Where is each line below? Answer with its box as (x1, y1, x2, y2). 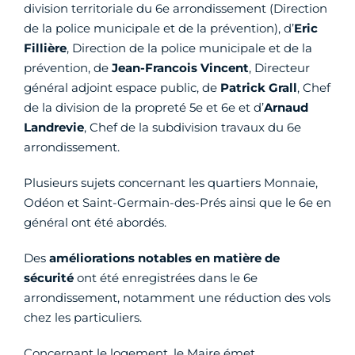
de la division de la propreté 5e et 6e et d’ (24, 100, 264, 115)
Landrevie (24, 120, 84, 135)
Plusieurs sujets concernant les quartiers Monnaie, (24, 175, 318, 190)
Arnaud (264, 100, 308, 115)
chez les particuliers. (24, 310, 142, 325)
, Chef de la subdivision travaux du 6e (84, 120, 301, 135)
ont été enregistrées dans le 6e (74, 270, 258, 285)
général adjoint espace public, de (24, 80, 220, 95)
